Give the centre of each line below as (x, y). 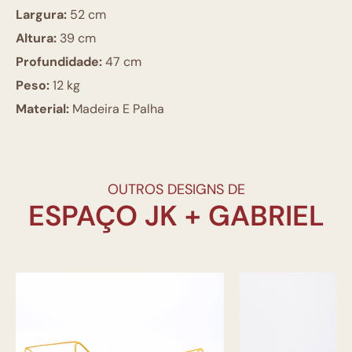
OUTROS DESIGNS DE (176, 189)
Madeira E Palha (117, 109)
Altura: (36, 38)
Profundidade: (59, 62)
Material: (42, 109)
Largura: (41, 15)
